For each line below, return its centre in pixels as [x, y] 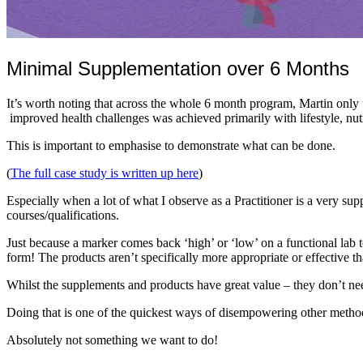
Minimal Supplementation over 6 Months [178, 68]
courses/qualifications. [63, 215]
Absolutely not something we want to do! [112, 340]
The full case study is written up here [105, 173]
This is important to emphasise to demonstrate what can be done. [171, 145]
